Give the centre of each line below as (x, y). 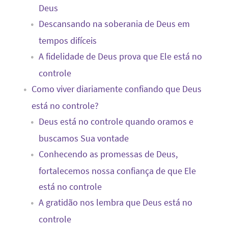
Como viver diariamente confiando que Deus (116, 89)
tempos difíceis (67, 40)
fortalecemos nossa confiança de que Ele (117, 171)
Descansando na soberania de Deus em (114, 24)
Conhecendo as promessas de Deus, (108, 154)
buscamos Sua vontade (83, 138)
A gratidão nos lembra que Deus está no (115, 202)
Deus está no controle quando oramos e (116, 121)
